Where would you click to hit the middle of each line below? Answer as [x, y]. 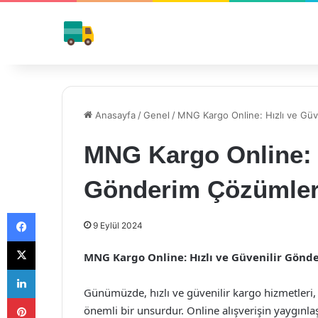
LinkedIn [53, 269]
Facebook [56, 212]
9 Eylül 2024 [118, 225]
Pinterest [55, 297]
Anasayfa [114, 115]
